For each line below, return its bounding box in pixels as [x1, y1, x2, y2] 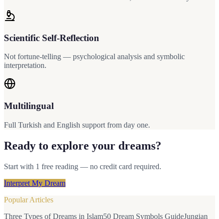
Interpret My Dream [4, 178, 66, 187]
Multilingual [4, 101, 54, 111]
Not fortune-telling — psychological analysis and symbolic [4, 52, 185, 61]
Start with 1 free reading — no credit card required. [4, 162, 161, 171]
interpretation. [4, 61, 46, 70]
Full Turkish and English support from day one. [4, 120, 150, 129]
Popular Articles [4, 195, 53, 204]
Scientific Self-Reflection [4, 32, 99, 43]
